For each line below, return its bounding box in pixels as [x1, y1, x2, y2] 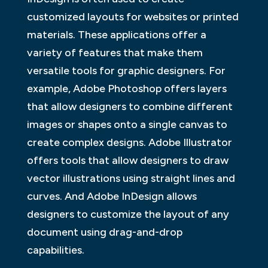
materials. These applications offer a [26, 28, 206, 41]
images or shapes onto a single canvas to [26, 117, 227, 131]
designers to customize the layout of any [26, 207, 229, 221]
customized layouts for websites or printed [26, 10, 239, 23]
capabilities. [26, 243, 84, 257]
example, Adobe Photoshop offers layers [26, 81, 227, 95]
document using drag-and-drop [26, 225, 182, 239]
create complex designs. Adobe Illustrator [26, 135, 232, 149]
